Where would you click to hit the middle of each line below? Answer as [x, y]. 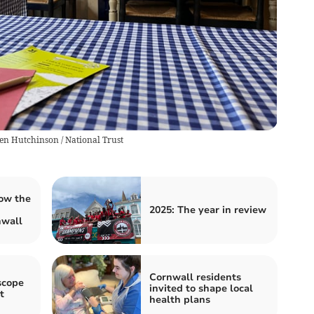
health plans [180, 300]
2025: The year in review [208, 210]
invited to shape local [201, 289]
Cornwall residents [195, 278]
